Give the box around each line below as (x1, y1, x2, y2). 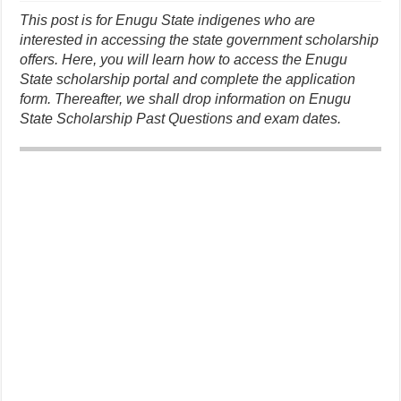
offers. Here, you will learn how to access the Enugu (20, 52, 348, 67)
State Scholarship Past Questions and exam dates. (20, 111, 342, 126)
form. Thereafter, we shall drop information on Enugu (20, 91, 352, 107)
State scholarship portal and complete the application (20, 72, 356, 87)
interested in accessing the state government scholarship (20, 32, 380, 47)
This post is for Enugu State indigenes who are (20, 13, 316, 28)
